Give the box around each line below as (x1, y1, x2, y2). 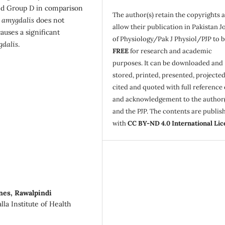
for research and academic (129, 47, 212, 56)
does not (34, 15, 64, 25)
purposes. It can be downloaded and (113, 59, 223, 68)
